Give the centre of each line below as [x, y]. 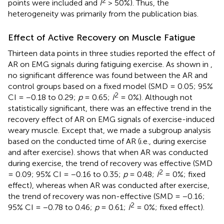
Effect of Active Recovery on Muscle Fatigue [102, 37]
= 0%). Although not [155, 97]
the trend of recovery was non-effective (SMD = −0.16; [106, 196]
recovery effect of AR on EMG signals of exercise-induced [111, 119]
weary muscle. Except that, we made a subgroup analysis [109, 130]
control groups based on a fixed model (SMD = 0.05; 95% [110, 86]
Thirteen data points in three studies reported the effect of [111, 53]
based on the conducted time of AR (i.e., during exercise [107, 141]
